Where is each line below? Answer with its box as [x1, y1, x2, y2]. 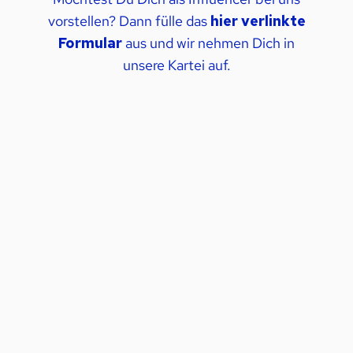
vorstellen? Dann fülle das [47, 12, 210, 31]
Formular [58, 34, 122, 53]
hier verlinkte [210, 12, 306, 31]
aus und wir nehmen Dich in [122, 34, 295, 53]
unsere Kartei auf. [122, 56, 231, 75]
